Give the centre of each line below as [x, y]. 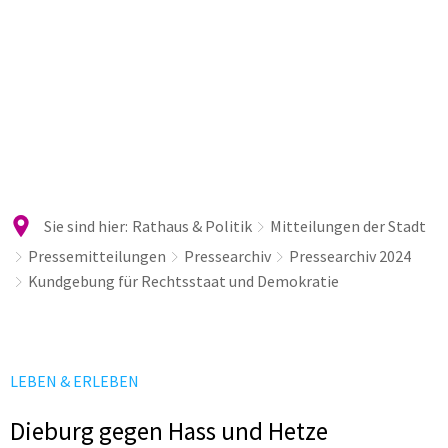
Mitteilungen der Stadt [348, 226]
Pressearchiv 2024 [350, 256]
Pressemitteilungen [97, 256]
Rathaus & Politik [192, 226]
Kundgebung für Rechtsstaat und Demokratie [183, 281]
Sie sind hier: [86, 226]
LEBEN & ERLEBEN [74, 381]
